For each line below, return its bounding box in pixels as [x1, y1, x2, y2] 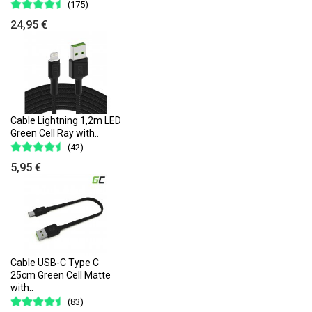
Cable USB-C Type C [10, 257, 99, 269]
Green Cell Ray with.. [10, 127, 99, 139]
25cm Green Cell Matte [10, 270, 111, 281]
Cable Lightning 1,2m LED [10, 114, 121, 126]
